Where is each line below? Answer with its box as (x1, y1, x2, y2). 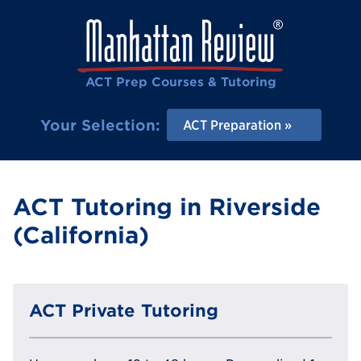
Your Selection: (39, 116, 160, 134)
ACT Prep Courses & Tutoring (85, 75, 276, 89)
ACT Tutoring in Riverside (13, 194, 321, 221)
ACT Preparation (182, 118, 281, 132)
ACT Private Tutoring (29, 300, 218, 320)
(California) (13, 222, 149, 249)
